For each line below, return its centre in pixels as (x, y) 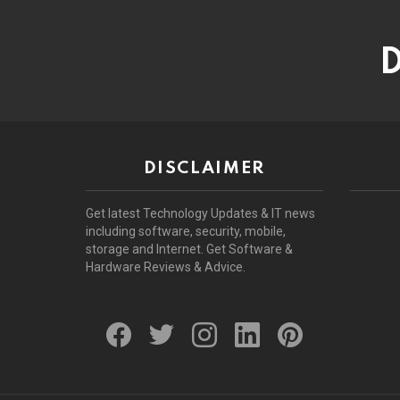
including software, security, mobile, (186, 232)
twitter (183, 316)
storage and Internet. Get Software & (189, 250)
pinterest (318, 316)
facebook (148, 316)
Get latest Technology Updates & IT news (200, 214)
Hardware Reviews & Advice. (166, 267)
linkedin (273, 316)
